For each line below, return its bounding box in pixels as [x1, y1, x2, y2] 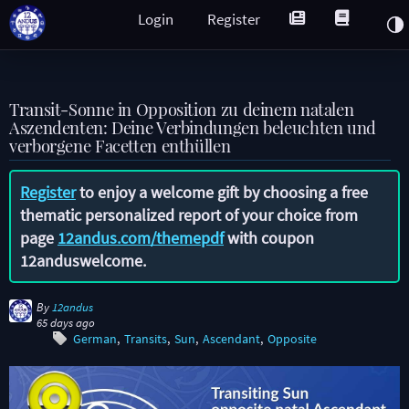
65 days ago [37, 316, 95, 330]
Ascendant [203, 331, 260, 347]
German [73, 331, 117, 347]
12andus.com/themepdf [58, 227, 224, 248]
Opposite [267, 331, 317, 347]
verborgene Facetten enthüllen [9, 134, 231, 157]
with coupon [224, 227, 314, 248]
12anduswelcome [20, 250, 142, 271]
